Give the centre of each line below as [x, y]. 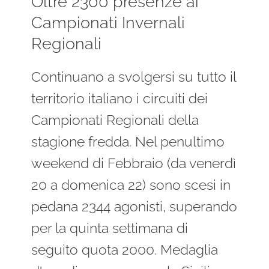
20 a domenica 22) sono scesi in [131, 185]
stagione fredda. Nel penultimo [128, 142]
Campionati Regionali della [115, 120]
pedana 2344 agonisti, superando [134, 207]
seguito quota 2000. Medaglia [125, 250]
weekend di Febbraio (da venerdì [134, 164]
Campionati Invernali [108, 23]
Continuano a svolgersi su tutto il [134, 77]
